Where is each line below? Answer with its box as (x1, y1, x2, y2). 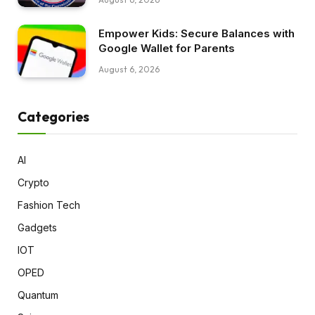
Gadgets (18, 221, 57, 233)
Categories (18, 108, 89, 125)
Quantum (18, 288, 58, 301)
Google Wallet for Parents (98, 41, 235, 56)
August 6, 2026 (98, 64, 160, 75)
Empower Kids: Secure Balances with (98, 27, 295, 41)
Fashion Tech (18, 198, 80, 211)
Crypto (18, 176, 49, 188)
